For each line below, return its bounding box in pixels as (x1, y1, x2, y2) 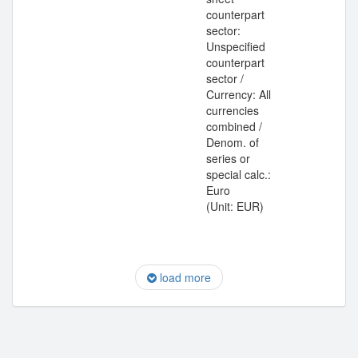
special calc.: (206, 166, 271, 182)
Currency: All (206, 86, 271, 102)
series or (206, 150, 250, 166)
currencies (206, 102, 259, 118)
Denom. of (206, 134, 259, 150)
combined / (206, 118, 262, 134)
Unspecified (206, 38, 265, 54)
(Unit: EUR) (206, 198, 264, 214)
